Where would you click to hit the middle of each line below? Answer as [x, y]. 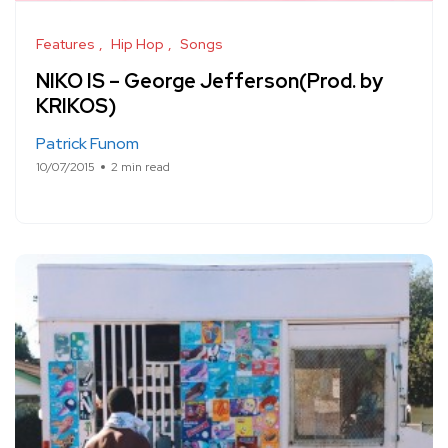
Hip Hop [137, 44]
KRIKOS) [76, 106]
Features [65, 44]
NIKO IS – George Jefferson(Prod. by [209, 81]
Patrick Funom [87, 143]
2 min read [140, 167]
